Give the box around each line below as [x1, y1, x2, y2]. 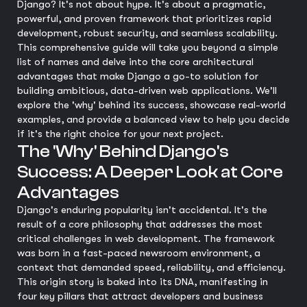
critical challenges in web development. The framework [17, 232, 275, 245]
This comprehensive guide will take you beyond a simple [17, 41, 278, 53]
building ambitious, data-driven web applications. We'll [17, 84, 277, 97]
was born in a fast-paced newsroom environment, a [17, 247, 260, 259]
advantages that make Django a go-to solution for [17, 70, 258, 82]
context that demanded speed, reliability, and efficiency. [17, 261, 286, 273]
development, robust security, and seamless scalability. [17, 27, 278, 39]
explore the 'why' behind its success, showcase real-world [17, 99, 286, 111]
